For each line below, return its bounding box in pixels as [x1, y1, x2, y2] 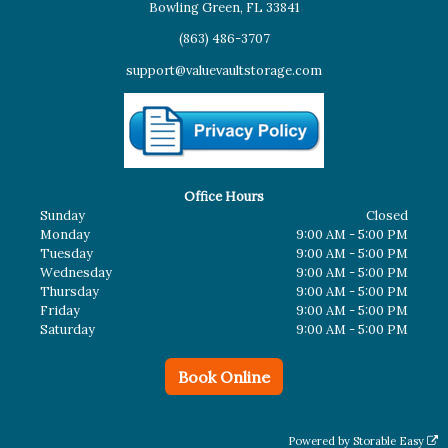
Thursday [39, 283, 99, 301]
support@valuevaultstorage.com [126, 62, 322, 80]
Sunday [39, 207, 85, 225]
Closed [366, 207, 409, 225]
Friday [39, 302, 80, 320]
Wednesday [39, 264, 112, 282]
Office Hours [184, 188, 264, 206]
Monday [39, 226, 90, 244]
